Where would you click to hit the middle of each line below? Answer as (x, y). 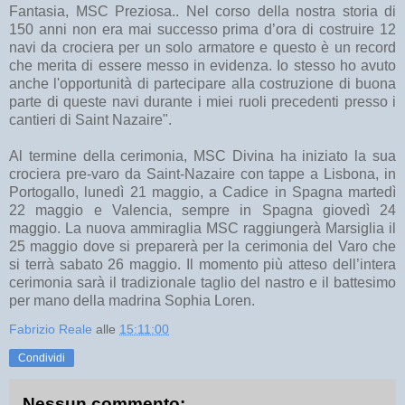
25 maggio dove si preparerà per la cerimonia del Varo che (202, 247)
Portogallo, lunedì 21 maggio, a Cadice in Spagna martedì (202, 193)
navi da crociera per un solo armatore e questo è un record (202, 48)
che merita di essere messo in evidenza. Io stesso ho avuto (202, 66)
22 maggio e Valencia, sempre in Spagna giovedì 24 (202, 211)
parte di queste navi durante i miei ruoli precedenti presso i (202, 102)
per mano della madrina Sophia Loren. (132, 301)
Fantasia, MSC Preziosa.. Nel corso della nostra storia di (202, 12)
